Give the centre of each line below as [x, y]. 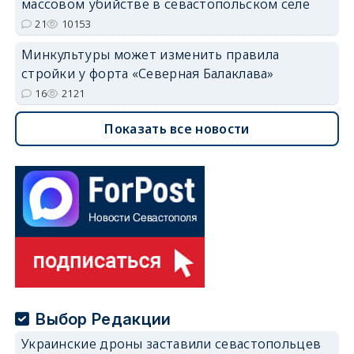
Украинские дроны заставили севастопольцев [171, 343]
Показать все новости [177, 128]
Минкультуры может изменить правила [150, 54]
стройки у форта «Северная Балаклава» [147, 73]
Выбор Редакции [104, 319]
